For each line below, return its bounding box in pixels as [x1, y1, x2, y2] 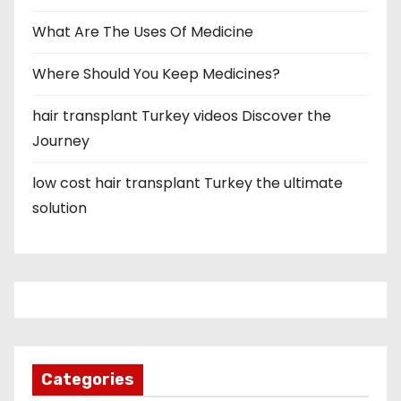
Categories [41, 370, 134, 389]
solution [32, 198, 87, 218]
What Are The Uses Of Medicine [32, 21, 253, 42]
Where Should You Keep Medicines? [32, 64, 280, 84]
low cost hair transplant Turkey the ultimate [32, 173, 343, 193]
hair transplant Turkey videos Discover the [32, 106, 331, 126]
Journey [32, 131, 90, 151]
